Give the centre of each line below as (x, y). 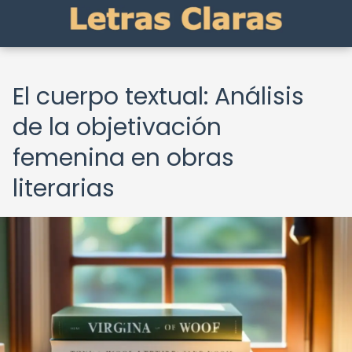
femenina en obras (123, 158)
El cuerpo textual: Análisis (158, 97)
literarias (64, 189)
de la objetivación (117, 127)
